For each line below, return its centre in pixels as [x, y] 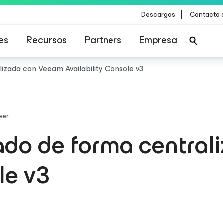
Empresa [158, 40]
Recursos [47, 40]
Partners [103, 40]
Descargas [158, 14]
